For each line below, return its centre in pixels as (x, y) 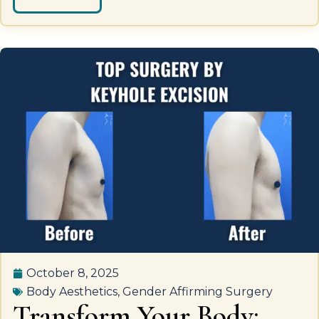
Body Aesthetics (72, 292)
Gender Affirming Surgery (198, 292)
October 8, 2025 (73, 273)
